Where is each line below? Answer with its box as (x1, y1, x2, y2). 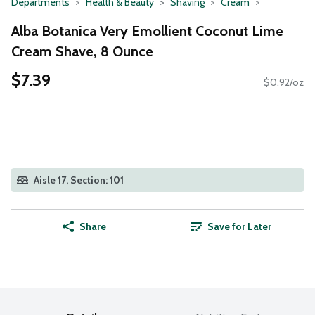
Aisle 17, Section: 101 (34, 174, 124, 187)
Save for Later (207, 220, 271, 233)
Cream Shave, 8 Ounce (11, 42, 153, 60)
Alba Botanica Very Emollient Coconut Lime (11, 22, 283, 39)
